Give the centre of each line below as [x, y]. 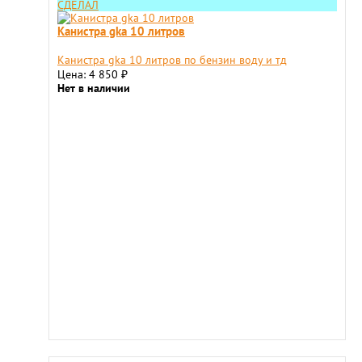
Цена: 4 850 [89, 74]
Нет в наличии [94, 88]
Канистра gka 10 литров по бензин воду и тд [172, 60]
